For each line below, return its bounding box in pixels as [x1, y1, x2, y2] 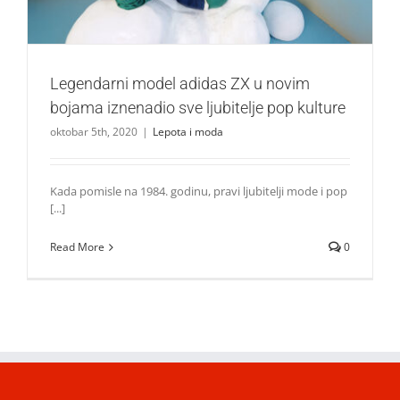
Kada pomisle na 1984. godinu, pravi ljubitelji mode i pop [50, 183, 347, 200]
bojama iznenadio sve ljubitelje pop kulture [50, 98, 346, 118]
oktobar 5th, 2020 [50, 124, 137, 140]
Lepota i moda [153, 124, 223, 140]
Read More [50, 239, 104, 255]
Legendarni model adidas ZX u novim [50, 74, 310, 94]
